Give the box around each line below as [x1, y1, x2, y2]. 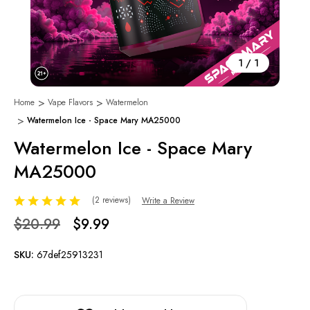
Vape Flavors [48, 96, 93, 109]
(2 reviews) [92, 194, 134, 206]
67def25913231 [37, 248, 103, 262]
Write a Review [141, 194, 194, 208]
